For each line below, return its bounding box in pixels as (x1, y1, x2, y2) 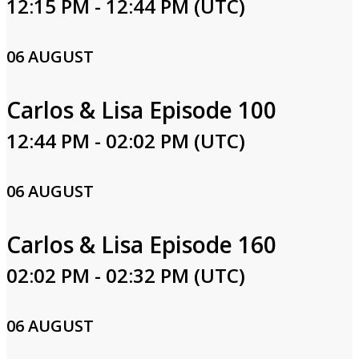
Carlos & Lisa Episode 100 (6, 95, 276, 125)
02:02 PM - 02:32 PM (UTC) (6, 262, 245, 288)
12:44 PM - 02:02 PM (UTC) (6, 127, 245, 154)
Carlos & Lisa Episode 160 (6, 229, 276, 260)
